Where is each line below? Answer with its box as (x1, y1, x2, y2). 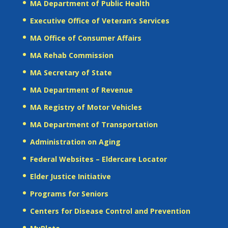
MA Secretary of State (30, 68, 112, 78)
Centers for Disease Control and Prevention (30, 206, 190, 216)
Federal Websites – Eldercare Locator (30, 154, 167, 164)
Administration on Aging (30, 137, 121, 147)
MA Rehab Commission (30, 50, 113, 61)
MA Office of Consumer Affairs (30, 33, 141, 43)
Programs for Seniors (30, 189, 108, 199)
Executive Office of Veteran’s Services (30, 16, 169, 26)
